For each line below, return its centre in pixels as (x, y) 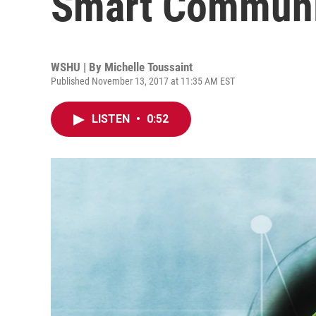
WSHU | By (78, 67)
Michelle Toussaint (148, 67)
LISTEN (112, 119)
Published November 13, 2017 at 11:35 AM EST (143, 81)
